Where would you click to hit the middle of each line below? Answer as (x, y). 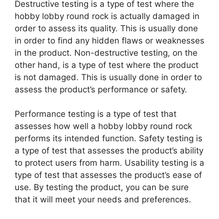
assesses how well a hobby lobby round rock (103, 126)
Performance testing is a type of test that (96, 114)
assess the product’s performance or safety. (101, 89)
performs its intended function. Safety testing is (109, 139)
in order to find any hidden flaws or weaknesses (109, 40)
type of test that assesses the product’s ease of (108, 175)
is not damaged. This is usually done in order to (108, 77)
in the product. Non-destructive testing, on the (106, 53)
